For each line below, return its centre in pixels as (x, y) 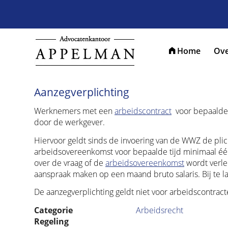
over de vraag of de (70, 163)
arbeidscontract (143, 111)
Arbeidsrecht (160, 210)
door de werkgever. (69, 122)
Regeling (51, 221)
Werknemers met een (74, 111)
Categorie (53, 210)
